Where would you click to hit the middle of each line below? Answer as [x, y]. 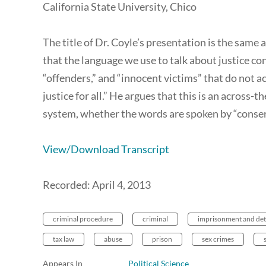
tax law [64, 239]
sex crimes [218, 239]
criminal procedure [83, 219]
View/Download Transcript [106, 149]
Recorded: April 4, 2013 [98, 185]
